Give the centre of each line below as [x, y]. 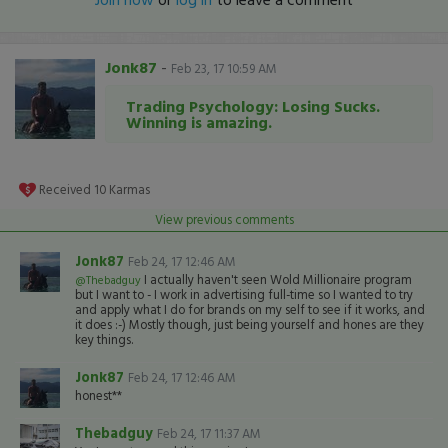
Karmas [128, 189]
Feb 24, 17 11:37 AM [209, 433]
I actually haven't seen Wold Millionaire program [276, 279]
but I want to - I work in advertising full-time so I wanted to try [244, 294]
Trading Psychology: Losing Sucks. [253, 106]
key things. [104, 339]
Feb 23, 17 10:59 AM [224, 68]
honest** [98, 395]
